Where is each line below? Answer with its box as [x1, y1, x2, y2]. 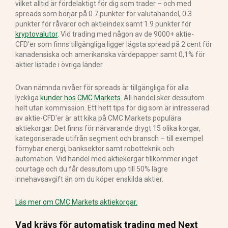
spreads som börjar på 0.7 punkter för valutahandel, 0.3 [15, 10, 192, 18]
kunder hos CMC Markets [40, 94, 121, 102]
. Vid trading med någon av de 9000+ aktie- [58, 30, 194, 39]
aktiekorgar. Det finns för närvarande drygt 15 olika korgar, [15, 124, 201, 133]
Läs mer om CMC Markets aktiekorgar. [15, 198, 137, 207]
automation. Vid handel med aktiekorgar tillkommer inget [15, 155, 198, 163]
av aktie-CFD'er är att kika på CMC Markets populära [15, 114, 181, 123]
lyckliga [15, 94, 40, 102]
